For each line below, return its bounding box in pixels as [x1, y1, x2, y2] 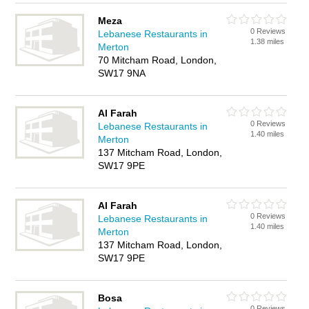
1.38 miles [250, 37, 285, 46]
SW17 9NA [98, 68, 146, 79]
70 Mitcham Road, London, [98, 54, 217, 66]
